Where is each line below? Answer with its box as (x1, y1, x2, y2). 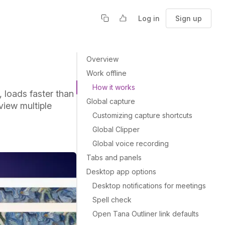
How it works (92, 83, 135, 91)
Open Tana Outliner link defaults (92, 209, 199, 218)
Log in (138, 14, 160, 23)
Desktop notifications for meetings (92, 181, 206, 190)
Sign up (175, 14, 202, 23)
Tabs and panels (86, 153, 142, 162)
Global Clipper (92, 125, 140, 134)
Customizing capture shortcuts (92, 111, 192, 120)
